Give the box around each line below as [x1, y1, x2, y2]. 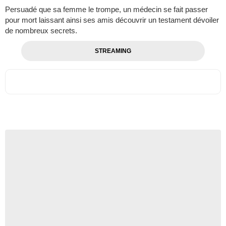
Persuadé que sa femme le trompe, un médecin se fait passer [5, 5, 208, 14]
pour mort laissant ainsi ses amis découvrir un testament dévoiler [5, 16, 219, 25]
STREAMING [94, 47, 131, 55]
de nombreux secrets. [5, 26, 77, 35]
